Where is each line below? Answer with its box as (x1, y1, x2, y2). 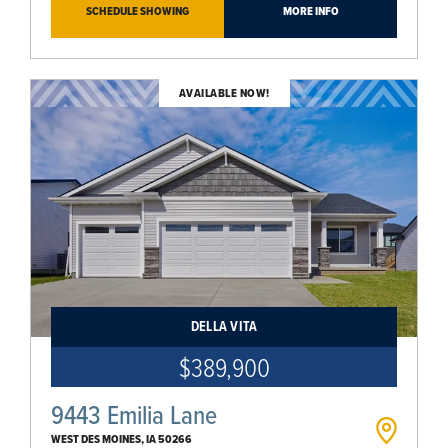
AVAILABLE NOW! (178, 83, 270, 101)
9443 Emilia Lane (51, 395, 217, 434)
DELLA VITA (190, 315, 258, 337)
